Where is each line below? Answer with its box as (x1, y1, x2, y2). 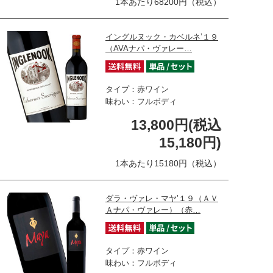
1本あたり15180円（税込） (115, 158, 221, 168)
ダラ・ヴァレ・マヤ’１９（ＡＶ (105, 193, 218, 203)
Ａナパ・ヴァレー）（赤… (105, 205, 200, 214)
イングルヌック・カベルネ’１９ (105, 32, 218, 41)
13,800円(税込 (131, 116, 221, 133)
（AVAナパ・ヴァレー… (105, 43, 192, 53)
